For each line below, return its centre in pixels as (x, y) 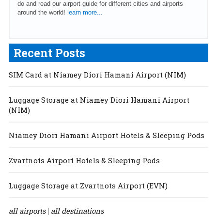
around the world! (42, 12)
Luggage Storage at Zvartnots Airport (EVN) (88, 185)
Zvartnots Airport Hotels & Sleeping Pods (84, 160)
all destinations (77, 210)
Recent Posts (49, 53)
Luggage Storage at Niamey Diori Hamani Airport (99, 100)
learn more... (85, 12)
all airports (27, 210)
